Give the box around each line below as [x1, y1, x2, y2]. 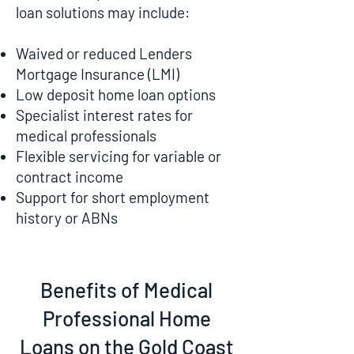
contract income [16, 168, 123, 186]
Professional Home [42, 306, 211, 330]
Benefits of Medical [40, 277, 213, 302]
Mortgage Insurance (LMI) [16, 65, 179, 83]
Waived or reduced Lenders [16, 44, 192, 62]
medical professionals [16, 126, 156, 145]
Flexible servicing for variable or [16, 147, 221, 165]
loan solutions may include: [16, 3, 190, 21]
